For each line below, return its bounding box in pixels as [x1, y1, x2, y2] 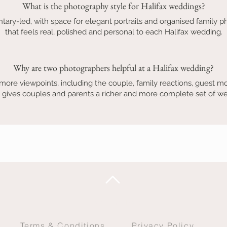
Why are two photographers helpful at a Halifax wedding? [13, 62, 214, 73]
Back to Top [86, 197, 141, 207]
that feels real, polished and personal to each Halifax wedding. [5, 27, 222, 36]
